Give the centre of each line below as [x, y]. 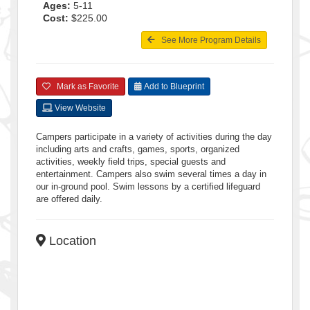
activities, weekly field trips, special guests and [131, 161]
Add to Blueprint [173, 86]
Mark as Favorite [85, 86]
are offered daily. [69, 199]
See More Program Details [208, 40]
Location [71, 240]
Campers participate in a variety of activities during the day [154, 136]
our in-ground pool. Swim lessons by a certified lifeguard [148, 186]
